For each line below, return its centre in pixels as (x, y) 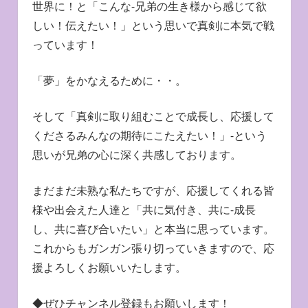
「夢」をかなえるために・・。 (109, 81)
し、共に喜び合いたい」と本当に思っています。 (153, 229)
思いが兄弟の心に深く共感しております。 (136, 155)
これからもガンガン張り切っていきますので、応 (153, 249)
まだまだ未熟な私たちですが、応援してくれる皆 (153, 191)
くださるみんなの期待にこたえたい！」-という (149, 136)
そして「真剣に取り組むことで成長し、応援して (153, 117)
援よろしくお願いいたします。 (109, 268)
